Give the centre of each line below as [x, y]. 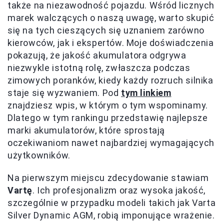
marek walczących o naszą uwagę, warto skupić [111, 18]
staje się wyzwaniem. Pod [64, 93]
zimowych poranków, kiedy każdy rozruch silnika [110, 80]
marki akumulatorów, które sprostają [86, 130]
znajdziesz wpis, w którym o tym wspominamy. [108, 105]
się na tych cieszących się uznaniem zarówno [106, 30]
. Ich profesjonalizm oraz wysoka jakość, [119, 190]
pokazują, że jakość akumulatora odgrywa [97, 55]
